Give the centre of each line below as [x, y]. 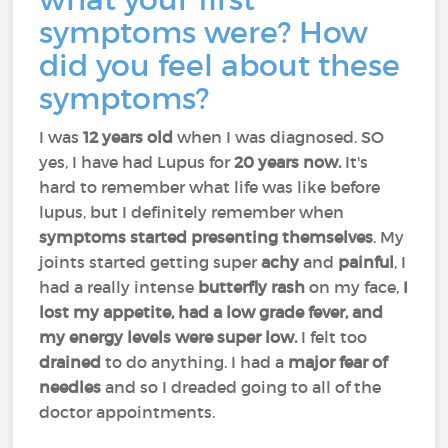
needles [72, 387]
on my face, [356, 287]
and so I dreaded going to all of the [243, 387]
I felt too [332, 337]
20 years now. [288, 162]
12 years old [128, 137]
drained [72, 362]
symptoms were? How [204, 32]
